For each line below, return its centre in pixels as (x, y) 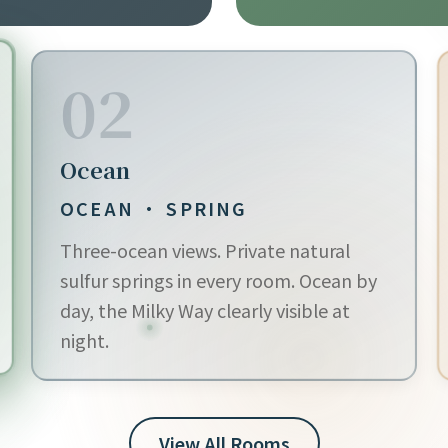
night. (85, 340)
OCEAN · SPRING (154, 208)
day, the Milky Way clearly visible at (205, 310)
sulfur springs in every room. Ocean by (219, 280)
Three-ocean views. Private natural (205, 250)
